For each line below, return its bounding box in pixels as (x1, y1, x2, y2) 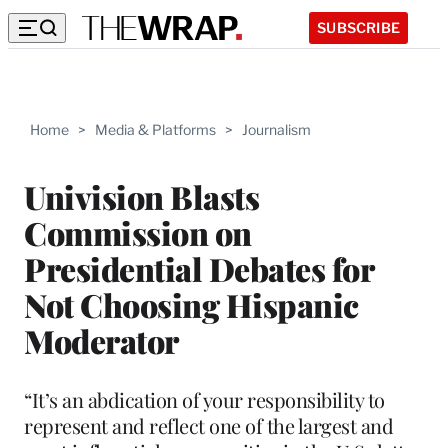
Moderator (24, 318, 179, 362)
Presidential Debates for (24, 246, 373, 290)
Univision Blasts (24, 174, 259, 218)
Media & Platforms (95, 121, 216, 138)
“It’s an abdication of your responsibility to (24, 385, 385, 413)
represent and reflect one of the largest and (24, 411, 393, 439)
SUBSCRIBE (317, 18, 400, 36)
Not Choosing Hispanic (24, 282, 359, 326)
